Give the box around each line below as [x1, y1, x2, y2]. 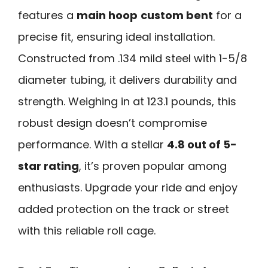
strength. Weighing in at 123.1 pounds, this [18, 94, 236, 109]
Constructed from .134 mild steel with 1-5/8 [18, 51, 247, 66]
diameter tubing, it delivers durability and [18, 72, 237, 88]
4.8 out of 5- [167, 137, 237, 153]
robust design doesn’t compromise [18, 115, 207, 131]
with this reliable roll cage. [18, 223, 156, 239]
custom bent [141, 8, 213, 23]
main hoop [77, 8, 138, 23]
